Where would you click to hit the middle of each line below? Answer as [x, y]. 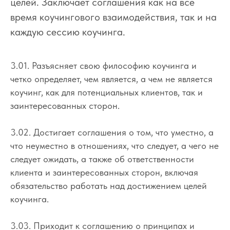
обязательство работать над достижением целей [109, 185]
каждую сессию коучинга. [68, 32]
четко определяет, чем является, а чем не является [111, 79]
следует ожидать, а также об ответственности [102, 159]
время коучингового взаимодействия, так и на [113, 17]
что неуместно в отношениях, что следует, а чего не [114, 145]
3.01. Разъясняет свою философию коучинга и [103, 65]
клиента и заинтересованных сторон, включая [104, 172]
